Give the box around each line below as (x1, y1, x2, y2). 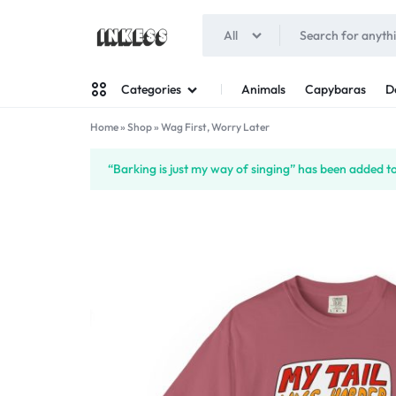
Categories (121, 81, 181, 97)
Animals (241, 80, 286, 97)
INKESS (89, 51, 179, 86)
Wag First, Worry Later (161, 120, 270, 133)
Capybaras (305, 80, 366, 97)
